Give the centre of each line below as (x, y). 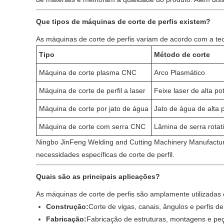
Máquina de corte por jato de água (94, 108)
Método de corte (182, 54)
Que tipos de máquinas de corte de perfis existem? (123, 21)
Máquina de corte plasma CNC (88, 72)
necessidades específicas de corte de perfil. (105, 154)
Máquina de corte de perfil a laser (92, 90)
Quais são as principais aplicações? (98, 176)
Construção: (67, 206)
